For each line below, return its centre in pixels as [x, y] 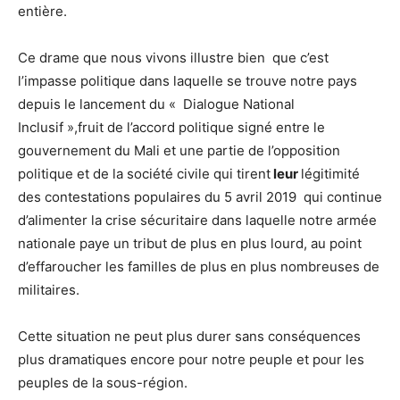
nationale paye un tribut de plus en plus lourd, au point [190, 243]
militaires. [49, 289]
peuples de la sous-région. [103, 382]
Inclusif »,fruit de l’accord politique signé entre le [171, 127]
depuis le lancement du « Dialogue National [156, 104]
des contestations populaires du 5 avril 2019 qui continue [200, 196]
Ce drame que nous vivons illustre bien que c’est [173, 57]
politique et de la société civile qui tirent [144, 173]
